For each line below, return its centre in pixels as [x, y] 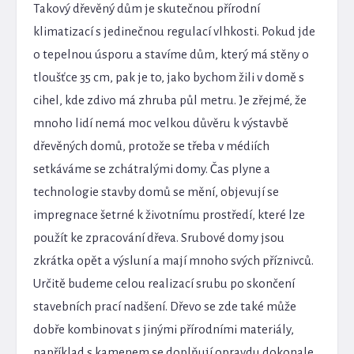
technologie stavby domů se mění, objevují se [156, 191]
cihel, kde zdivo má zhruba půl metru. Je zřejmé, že [170, 100]
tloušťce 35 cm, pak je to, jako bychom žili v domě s [169, 77]
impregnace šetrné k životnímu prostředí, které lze [169, 214]
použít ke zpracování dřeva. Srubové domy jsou [159, 237]
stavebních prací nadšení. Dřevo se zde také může [165, 306]
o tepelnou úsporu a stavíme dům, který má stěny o [171, 54]
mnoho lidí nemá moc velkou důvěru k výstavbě [161, 122]
